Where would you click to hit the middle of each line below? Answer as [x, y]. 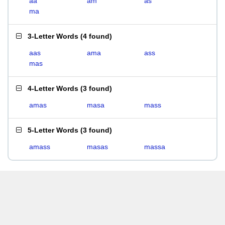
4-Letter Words [53, 88]
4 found [96, 36]
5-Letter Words [53, 130]
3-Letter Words [53, 36]
